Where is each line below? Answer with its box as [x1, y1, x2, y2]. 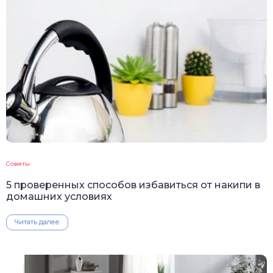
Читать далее [15, 217, 60, 226]
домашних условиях [6, 190, 112, 202]
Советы [6, 159, 30, 168]
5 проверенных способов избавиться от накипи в [6, 179, 260, 191]
